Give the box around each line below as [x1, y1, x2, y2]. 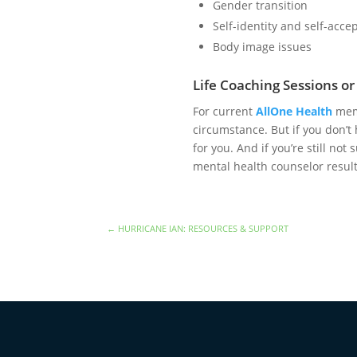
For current [192, 103, 256, 119]
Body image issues [212, 38, 312, 54]
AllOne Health [255, 103, 332, 119]
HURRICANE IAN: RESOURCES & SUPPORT [118, 222, 289, 234]
